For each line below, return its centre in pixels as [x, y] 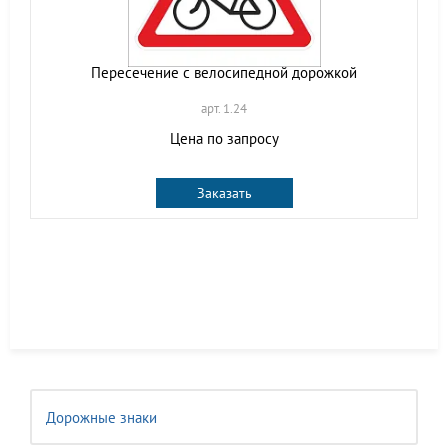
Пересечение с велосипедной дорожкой [224, 72]
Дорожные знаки [101, 417]
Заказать [224, 193]
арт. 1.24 [224, 108]
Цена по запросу [224, 138]
